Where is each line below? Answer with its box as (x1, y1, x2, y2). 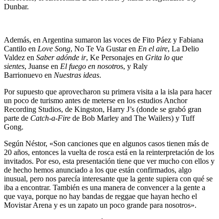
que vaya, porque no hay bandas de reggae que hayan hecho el (4, 192, 197, 201)
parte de (4, 114, 30, 123)
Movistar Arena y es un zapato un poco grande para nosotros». (4, 201, 197, 210)
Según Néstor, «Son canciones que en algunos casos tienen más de (4, 139, 209, 148)
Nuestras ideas (54, 71, 99, 80)
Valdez (4, 53, 25, 62)
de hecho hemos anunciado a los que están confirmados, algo (4, 166, 192, 175)
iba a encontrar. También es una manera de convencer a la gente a (4, 183, 205, 192)
